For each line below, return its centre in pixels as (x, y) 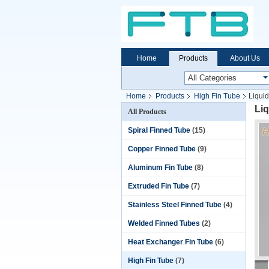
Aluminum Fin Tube (160, 168)
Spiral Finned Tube (159, 130)
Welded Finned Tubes (164, 223)
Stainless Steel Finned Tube (175, 205)
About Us (245, 58)
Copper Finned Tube (162, 149)
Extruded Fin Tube (159, 186)
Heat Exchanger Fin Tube (171, 242)
